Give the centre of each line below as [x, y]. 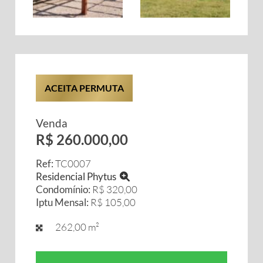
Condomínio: [63, 189]
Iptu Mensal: [62, 202]
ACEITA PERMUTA [84, 88]
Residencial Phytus [78, 176]
